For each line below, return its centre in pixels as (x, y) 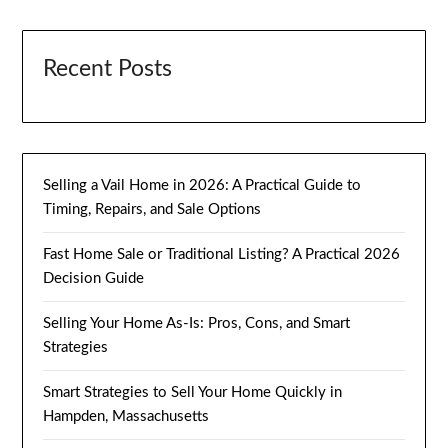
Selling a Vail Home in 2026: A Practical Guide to (202, 185)
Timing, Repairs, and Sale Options (152, 209)
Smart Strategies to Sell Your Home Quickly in (193, 392)
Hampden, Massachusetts (126, 416)
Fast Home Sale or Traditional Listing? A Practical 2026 (222, 254)
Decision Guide (94, 278)
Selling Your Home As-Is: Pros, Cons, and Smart (197, 323)
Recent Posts (108, 68)
